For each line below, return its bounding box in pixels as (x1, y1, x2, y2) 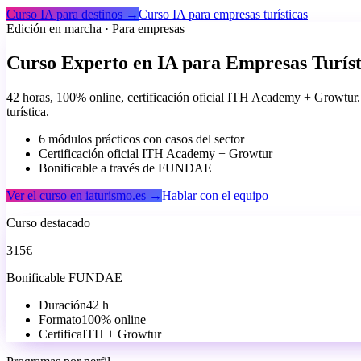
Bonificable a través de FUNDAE (39, 160, 212, 175)
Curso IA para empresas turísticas (139, 6, 308, 21)
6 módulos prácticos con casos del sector (39, 131, 244, 146)
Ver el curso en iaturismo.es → (6, 188, 162, 202)
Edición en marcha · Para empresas (6, 21, 185, 35)
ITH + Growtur (82, 326, 161, 341)
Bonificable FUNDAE (6, 270, 122, 284)
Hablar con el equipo (162, 188, 268, 202)
